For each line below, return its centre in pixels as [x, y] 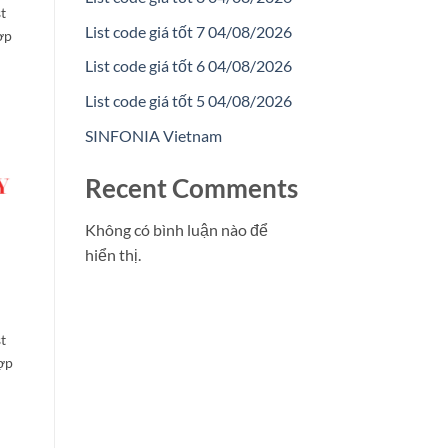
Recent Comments [191, 187]
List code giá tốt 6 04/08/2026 [188, 66]
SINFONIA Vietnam [153, 135]
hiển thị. [112, 255]
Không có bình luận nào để [176, 230]
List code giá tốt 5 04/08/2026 [188, 101]
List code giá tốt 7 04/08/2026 [188, 31]
